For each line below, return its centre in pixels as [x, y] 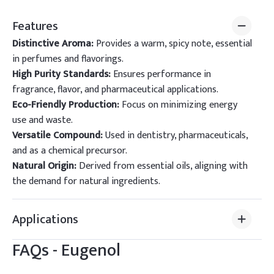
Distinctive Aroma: [53, 44]
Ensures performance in [161, 74]
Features [35, 26]
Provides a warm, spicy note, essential [173, 44]
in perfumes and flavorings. [68, 59]
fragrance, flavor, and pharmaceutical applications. [115, 90]
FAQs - [37, 250]
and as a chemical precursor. [70, 151]
